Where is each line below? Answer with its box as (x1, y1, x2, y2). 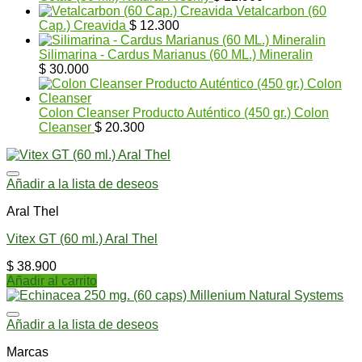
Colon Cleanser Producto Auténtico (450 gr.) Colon (39, 105, 329, 120)
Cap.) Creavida (39, 18, 126, 32)
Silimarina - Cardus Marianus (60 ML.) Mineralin (39, 47, 313, 61)
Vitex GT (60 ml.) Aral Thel (6, 231, 158, 246)
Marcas (6, 344, 48, 359)
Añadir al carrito (6, 273, 97, 288)
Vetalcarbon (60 (236, 3, 326, 18)
